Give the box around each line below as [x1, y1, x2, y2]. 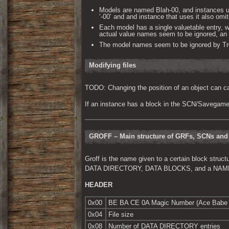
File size [108, 211, 133, 219]
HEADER [85, 181, 112, 189]
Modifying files [89, 61, 136, 69]
